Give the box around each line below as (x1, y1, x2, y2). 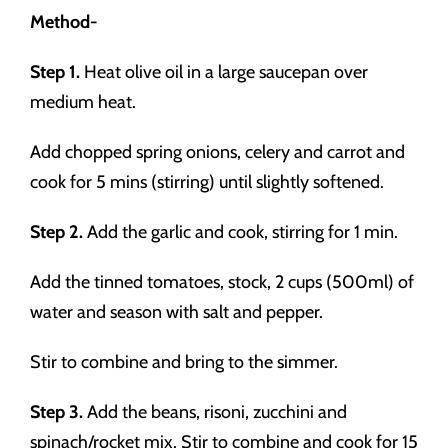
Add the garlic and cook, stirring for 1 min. (83, 221, 398, 244)
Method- (30, 11, 98, 34)
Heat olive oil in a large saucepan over (80, 61, 368, 84)
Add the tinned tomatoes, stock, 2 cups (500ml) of (30, 271, 414, 294)
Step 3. (30, 401, 83, 424)
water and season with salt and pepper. (30, 301, 323, 324)
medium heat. (30, 91, 136, 114)
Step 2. (30, 221, 83, 244)
